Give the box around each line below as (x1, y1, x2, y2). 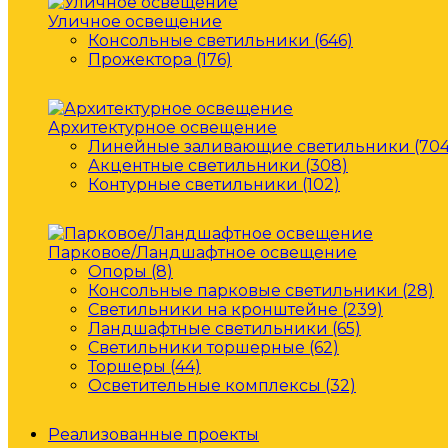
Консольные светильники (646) (88, 31, 353, 50)
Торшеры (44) (88, 357, 201, 376)
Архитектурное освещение (48, 118, 277, 137)
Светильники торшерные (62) (88, 338, 339, 357)
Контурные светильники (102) (88, 175, 340, 194)
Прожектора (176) (88, 50, 232, 69)
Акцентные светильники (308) (88, 156, 348, 175)
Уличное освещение (48, 12, 222, 31)
